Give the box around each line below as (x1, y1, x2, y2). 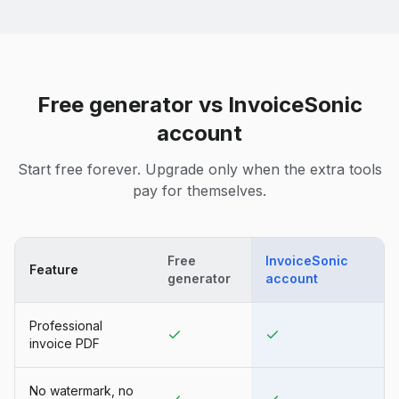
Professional (29, 317, 102, 333)
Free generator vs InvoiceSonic (37, 91, 362, 118)
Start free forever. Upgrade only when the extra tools (17, 159, 382, 178)
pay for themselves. (133, 181, 266, 199)
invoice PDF (29, 335, 100, 351)
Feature (29, 261, 78, 277)
